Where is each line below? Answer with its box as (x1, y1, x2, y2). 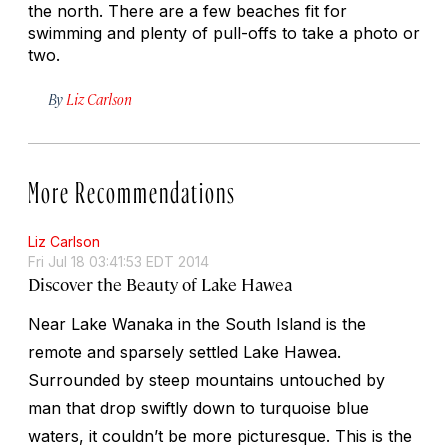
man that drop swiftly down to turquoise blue (28, 397, 369, 418)
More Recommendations (28, 179, 236, 196)
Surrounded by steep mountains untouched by (28, 369, 385, 390)
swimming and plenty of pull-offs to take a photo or (28, 22, 420, 43)
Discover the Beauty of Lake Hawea (28, 272, 292, 295)
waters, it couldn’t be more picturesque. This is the (28, 425, 412, 446)
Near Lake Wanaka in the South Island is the (28, 313, 366, 334)
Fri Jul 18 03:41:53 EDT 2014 (28, 252, 209, 270)
